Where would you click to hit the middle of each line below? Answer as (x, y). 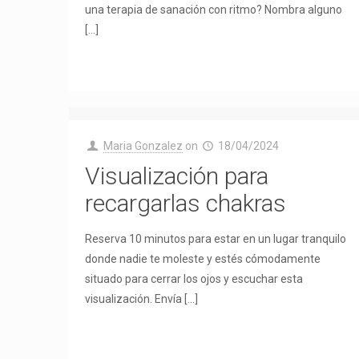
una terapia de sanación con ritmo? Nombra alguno (214, 10)
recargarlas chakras (186, 203)
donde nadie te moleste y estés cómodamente (203, 259)
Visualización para (177, 176)
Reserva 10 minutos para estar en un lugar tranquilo (216, 239)
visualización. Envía (134, 299)
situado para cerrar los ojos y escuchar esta (194, 279)
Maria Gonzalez (143, 146)
